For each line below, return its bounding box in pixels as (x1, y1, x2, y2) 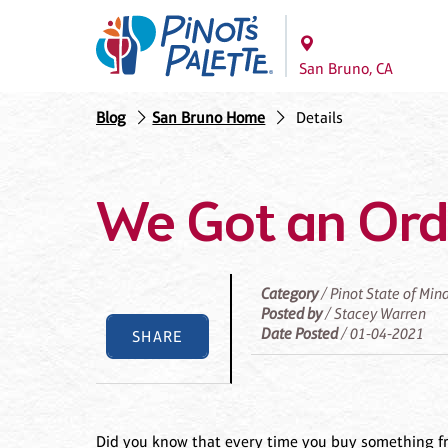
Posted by (261, 304, 323, 324)
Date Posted (261, 324, 339, 344)
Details (295, 108, 343, 128)
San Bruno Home (152, 108, 266, 128)
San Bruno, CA (299, 59, 393, 78)
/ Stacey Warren (322, 304, 427, 324)
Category (261, 284, 319, 304)
